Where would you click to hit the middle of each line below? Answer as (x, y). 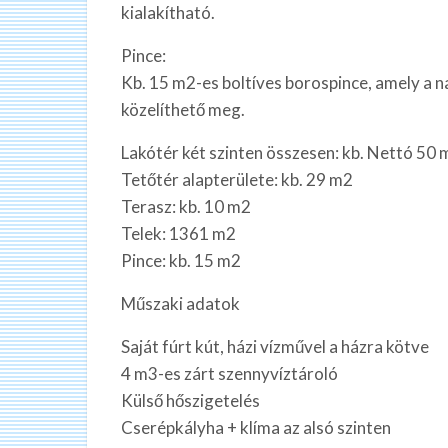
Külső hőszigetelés (190, 400)
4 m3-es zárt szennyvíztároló (229, 373)
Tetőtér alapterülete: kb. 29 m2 (237, 179)
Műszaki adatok (180, 303)
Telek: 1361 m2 (178, 233)
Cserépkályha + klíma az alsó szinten (256, 427)
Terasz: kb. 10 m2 (186, 206)
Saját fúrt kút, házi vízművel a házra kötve (275, 346)
